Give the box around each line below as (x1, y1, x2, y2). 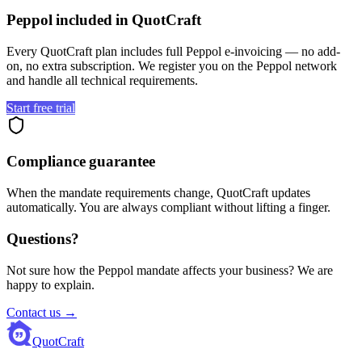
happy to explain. (6, 277, 95, 292)
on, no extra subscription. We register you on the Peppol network (6, 58, 337, 73)
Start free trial (6, 100, 75, 115)
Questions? (6, 229, 79, 247)
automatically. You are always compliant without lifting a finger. (6, 200, 330, 215)
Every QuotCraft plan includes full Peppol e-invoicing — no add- (6, 44, 340, 58)
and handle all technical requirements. (6, 73, 198, 87)
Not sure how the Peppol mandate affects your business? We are (6, 263, 333, 277)
